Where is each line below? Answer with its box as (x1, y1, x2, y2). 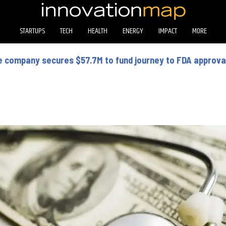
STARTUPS (19, 24, 45, 37)
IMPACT (158, 24, 177, 37)
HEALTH (87, 24, 107, 37)
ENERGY (122, 24, 143, 37)
